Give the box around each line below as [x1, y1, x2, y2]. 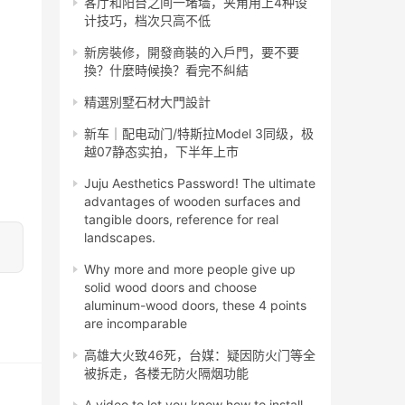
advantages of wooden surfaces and [84, 193, 301, 210]
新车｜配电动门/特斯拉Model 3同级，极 [84, 126, 314, 142]
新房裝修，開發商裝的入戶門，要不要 [84, 44, 299, 61]
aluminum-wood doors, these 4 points [84, 297, 306, 314]
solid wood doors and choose [84, 279, 257, 296]
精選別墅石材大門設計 [84, 94, 211, 110]
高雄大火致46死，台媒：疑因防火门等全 [84, 347, 316, 363]
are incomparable [84, 316, 187, 332]
